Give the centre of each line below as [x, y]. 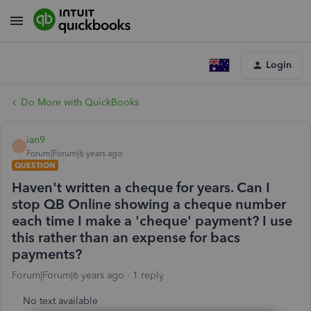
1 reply [148, 275]
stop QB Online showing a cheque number [149, 204]
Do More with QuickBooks [80, 102]
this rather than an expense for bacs [126, 237]
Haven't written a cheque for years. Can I [141, 187]
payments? [47, 254]
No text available [60, 301]
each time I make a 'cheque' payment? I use [152, 221]
